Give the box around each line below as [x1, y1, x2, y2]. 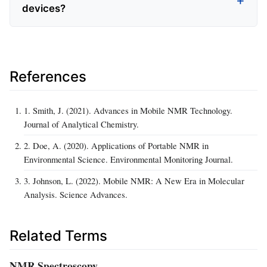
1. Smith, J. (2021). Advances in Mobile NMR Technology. [24, 104, 232, 116]
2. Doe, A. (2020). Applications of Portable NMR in [24, 139, 209, 151]
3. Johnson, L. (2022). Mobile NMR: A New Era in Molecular [24, 174, 244, 187]
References [10, 67, 86, 85]
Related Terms [10, 226, 107, 244]
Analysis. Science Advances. [24, 188, 128, 200]
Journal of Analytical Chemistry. [24, 117, 139, 130]
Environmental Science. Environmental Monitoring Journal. [24, 153, 233, 165]
